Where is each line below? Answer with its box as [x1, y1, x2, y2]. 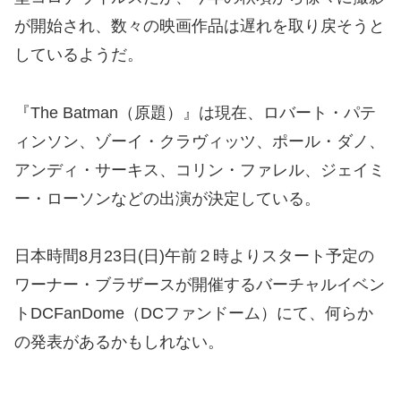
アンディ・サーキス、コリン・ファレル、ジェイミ [14, 160, 385, 179]
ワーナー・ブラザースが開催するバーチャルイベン [14, 276, 385, 294]
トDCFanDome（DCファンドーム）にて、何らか [14, 304, 373, 323]
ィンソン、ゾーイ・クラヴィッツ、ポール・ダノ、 [14, 132, 385, 150]
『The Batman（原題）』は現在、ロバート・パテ [14, 103, 376, 122]
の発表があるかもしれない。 [14, 333, 224, 352]
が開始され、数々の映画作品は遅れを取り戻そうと [14, 17, 385, 36]
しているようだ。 [14, 46, 143, 64]
